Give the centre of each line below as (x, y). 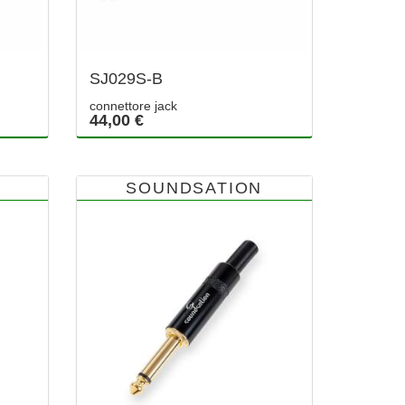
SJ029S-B (126, 79)
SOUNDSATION (194, 188)
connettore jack (133, 106)
